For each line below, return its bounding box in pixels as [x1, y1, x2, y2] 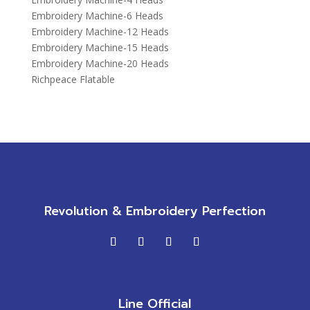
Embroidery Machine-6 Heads [30, 8, 163, 22]
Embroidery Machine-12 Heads [30, 24, 169, 38]
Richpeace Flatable [30, 72, 115, 86]
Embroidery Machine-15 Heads [30, 40, 169, 54]
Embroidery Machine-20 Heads [30, 56, 169, 70]
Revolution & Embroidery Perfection [44, 201, 266, 221]
